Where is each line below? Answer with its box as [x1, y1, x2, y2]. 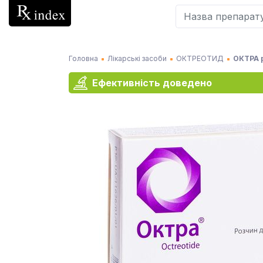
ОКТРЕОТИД [176, 54, 224, 63]
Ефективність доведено [92, 76, 212, 89]
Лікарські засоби [107, 54, 167, 63]
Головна [69, 54, 98, 63]
